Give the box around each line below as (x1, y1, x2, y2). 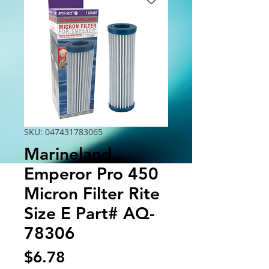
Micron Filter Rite (24, 183, 160, 204)
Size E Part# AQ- (24, 202, 155, 223)
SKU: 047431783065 (24, 125, 103, 138)
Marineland (24, 143, 112, 164)
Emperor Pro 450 (24, 163, 159, 184)
